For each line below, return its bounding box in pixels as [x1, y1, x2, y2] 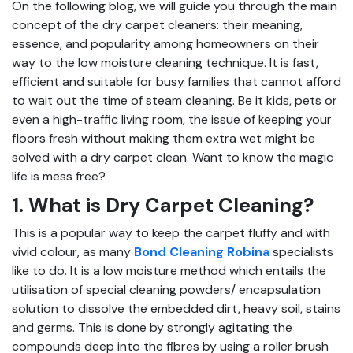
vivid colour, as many [12, 243, 134, 260]
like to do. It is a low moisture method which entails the [12, 262, 326, 279]
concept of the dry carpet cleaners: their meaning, [12, 16, 303, 33]
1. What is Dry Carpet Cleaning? [12, 191, 314, 218]
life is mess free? [12, 167, 109, 184]
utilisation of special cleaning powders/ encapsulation [12, 281, 321, 298]
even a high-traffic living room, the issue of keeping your [12, 110, 332, 128]
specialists [269, 243, 333, 260]
